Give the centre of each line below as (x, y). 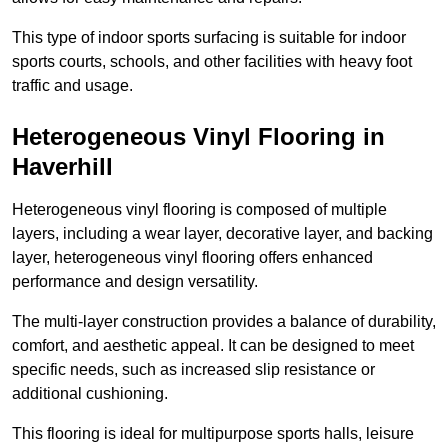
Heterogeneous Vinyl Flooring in (198, 137)
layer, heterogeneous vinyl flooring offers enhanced (192, 258)
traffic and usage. (72, 86)
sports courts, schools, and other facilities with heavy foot (212, 62)
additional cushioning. (90, 394)
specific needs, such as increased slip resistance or (193, 370)
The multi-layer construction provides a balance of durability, (224, 322)
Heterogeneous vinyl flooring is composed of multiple (199, 210)
